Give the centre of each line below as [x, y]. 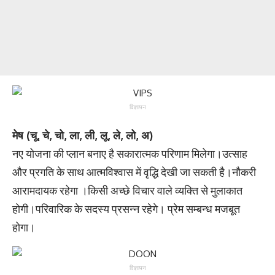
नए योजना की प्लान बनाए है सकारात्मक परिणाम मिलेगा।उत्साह [130, 154]
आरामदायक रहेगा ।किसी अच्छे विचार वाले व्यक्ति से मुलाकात [127, 191]
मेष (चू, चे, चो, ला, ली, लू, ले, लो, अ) [83, 135]
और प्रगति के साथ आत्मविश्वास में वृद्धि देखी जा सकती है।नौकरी [134, 172]
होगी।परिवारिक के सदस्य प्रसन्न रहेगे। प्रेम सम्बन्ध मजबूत [126, 209]
